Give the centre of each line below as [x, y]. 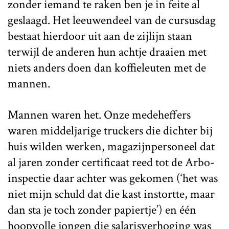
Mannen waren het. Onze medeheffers [99, 114]
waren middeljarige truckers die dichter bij [110, 130]
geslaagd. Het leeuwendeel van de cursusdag [112, 20]
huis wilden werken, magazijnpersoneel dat [111, 146]
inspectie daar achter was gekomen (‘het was [113, 178]
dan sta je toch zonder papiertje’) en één [102, 210]
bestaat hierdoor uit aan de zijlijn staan [100, 36]
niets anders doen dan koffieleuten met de [107, 67]
